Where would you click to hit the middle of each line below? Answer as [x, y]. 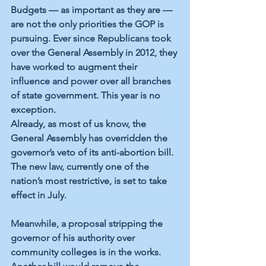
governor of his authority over [74, 238]
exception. [33, 110]
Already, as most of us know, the [80, 124]
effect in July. [39, 195]
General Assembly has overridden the [90, 138]
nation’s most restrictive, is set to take [90, 181]
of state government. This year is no [87, 96]
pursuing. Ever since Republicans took [92, 39]
